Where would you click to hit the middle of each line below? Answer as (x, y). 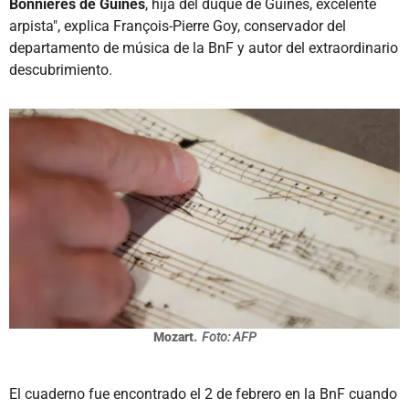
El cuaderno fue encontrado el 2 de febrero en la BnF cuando (203, 393)
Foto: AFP (229, 336)
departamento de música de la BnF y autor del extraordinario (204, 47)
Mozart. (175, 336)
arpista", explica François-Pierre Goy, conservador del (178, 26)
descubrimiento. (61, 69)
